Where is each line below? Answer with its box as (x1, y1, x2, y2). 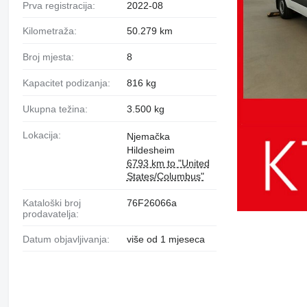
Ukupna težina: (29, 103, 88, 114)
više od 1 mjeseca (126, 233, 205, 245)
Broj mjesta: (28, 51, 74, 63)
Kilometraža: (28, 25, 77, 37)
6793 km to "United (126, 157, 210, 169)
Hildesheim (126, 144, 175, 156)
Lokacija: (27, 129, 61, 140)
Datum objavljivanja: (29, 233, 110, 245)
